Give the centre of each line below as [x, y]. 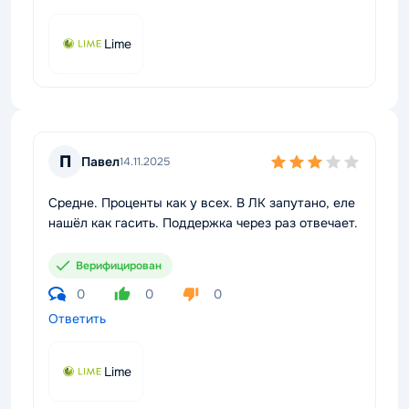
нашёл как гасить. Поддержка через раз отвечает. [203, 223]
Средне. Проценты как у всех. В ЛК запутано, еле [202, 203]
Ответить [77, 319]
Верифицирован [119, 266]
